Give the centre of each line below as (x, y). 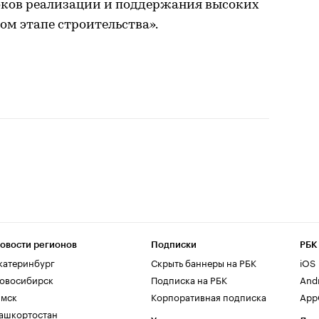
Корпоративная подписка (209, 296)
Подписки (174, 245)
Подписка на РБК (189, 279)
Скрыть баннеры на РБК (204, 262)
